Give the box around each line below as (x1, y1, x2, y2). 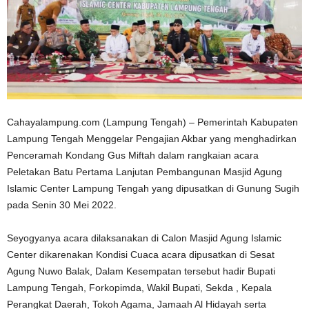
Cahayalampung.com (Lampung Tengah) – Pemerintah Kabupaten (7, 117, 298, 128)
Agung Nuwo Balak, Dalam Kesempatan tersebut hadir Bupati (7, 266, 275, 277)
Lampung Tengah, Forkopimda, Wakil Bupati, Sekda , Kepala (7, 282, 272, 294)
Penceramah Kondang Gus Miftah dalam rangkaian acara (7, 150, 259, 161)
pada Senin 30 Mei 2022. (7, 199, 117, 211)
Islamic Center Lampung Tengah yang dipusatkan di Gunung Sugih (7, 183, 299, 195)
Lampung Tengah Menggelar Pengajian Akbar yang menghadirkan (7, 133, 297, 145)
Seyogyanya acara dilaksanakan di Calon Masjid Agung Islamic (7, 232, 281, 244)
